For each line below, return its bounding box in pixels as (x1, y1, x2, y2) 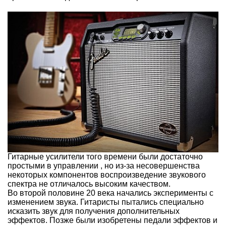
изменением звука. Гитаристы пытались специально (8, 197, 204, 206)
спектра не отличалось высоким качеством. (8, 179, 171, 188)
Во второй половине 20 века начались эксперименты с (8, 188, 213, 197)
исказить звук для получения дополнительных (8, 206, 180, 215)
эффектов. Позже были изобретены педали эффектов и (8, 215, 217, 224)
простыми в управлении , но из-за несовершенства (8, 161, 200, 170)
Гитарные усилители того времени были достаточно (8, 152, 203, 161)
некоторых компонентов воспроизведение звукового (8, 170, 206, 179)
